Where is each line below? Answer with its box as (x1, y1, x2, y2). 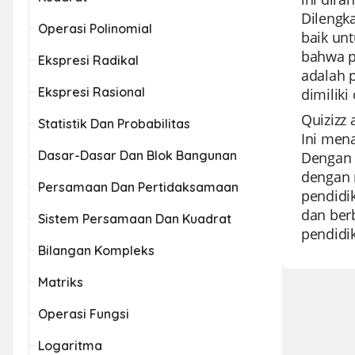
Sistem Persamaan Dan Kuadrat (38, 211, 231, 227)
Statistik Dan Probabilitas (38, 116, 190, 132)
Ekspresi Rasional (38, 84, 145, 100)
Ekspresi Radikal (38, 52, 139, 68)
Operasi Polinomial (38, 21, 152, 36)
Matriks (38, 274, 83, 290)
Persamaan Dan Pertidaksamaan (38, 179, 239, 195)
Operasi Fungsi (38, 306, 129, 322)
